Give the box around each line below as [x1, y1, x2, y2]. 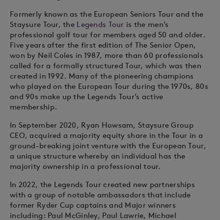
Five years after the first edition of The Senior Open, [10, 40, 196, 50]
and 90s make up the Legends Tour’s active [10, 92, 164, 101]
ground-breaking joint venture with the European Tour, [10, 141, 206, 150]
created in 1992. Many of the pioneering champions [10, 71, 194, 81]
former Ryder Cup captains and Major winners [10, 200, 176, 210]
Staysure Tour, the [10, 20, 77, 29]
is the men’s [124, 20, 169, 29]
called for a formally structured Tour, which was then [10, 61, 201, 70]
